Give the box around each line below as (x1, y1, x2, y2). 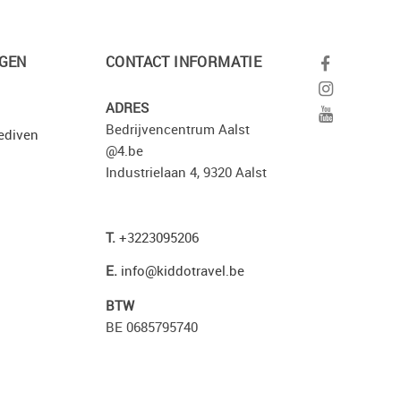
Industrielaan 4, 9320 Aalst (106, 163, 267, 181)
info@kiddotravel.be (121, 261, 244, 279)
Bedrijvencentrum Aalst (106, 120, 250, 138)
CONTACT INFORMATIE (106, 52, 262, 72)
